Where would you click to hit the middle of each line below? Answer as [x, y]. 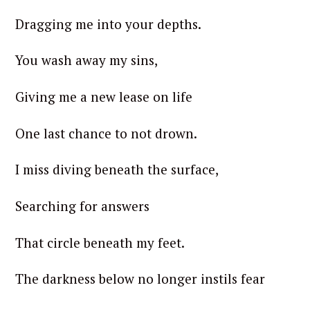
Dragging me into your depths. [108, 24]
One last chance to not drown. [106, 133]
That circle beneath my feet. [100, 242]
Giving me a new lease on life [104, 96]
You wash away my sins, [86, 60]
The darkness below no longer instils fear [140, 279]
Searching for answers [82, 206]
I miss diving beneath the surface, [117, 170]
